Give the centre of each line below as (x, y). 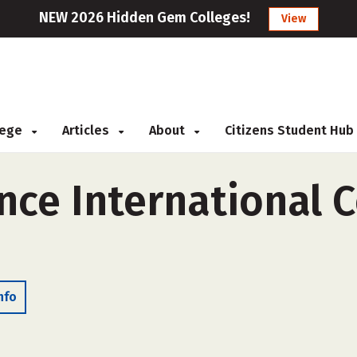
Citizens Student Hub (289, 130)
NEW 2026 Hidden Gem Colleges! (144, 18)
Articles (87, 130)
